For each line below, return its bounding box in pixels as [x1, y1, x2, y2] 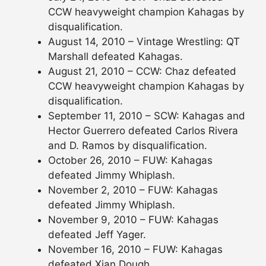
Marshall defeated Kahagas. [48, 50, 183, 63]
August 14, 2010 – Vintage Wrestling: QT [48, 36, 240, 48]
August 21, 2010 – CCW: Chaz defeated [48, 65, 236, 78]
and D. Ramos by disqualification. [48, 140, 207, 152]
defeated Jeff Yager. [48, 229, 146, 241]
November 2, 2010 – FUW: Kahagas [48, 184, 218, 197]
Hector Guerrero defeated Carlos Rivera [48, 125, 238, 137]
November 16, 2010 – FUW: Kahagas [48, 243, 223, 256]
